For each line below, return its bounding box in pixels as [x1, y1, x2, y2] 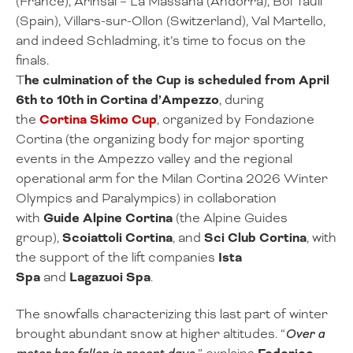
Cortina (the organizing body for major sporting [16, 131, 304, 148]
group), [16, 229, 62, 247]
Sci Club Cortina [204, 229, 307, 247]
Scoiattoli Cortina [62, 229, 173, 247]
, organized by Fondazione [157, 111, 314, 128]
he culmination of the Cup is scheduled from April [24, 72, 329, 89]
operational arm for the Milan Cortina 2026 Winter [16, 170, 328, 188]
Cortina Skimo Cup [39, 111, 157, 128]
